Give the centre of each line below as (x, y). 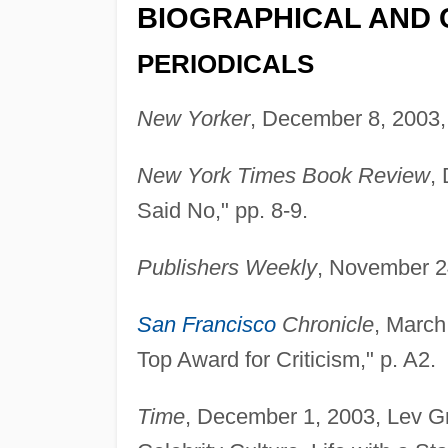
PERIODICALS (225, 64)
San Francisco (206, 325)
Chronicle (324, 325)
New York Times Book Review (283, 176)
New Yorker (193, 119)
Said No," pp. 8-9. (222, 211)
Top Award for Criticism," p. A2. (286, 360)
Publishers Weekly (226, 268)
